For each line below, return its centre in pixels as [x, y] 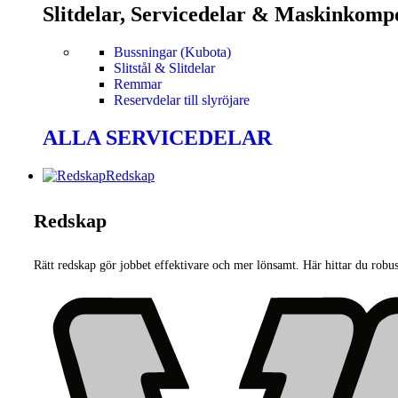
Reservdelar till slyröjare [182, 99]
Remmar [138, 84]
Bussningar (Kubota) [172, 52]
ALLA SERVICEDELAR [157, 137]
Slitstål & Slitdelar [164, 68]
